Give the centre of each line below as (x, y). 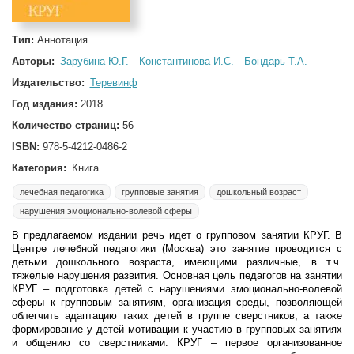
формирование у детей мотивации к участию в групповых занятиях (177, 329)
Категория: (39, 168)
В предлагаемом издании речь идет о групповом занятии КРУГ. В (177, 235)
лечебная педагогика (62, 192)
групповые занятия (160, 192)
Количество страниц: (67, 125)
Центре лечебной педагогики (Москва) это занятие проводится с (177, 249)
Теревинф (113, 83)
